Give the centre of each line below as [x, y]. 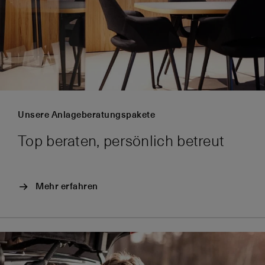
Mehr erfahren [67, 186]
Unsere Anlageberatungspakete [86, 115]
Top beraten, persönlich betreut [121, 142]
